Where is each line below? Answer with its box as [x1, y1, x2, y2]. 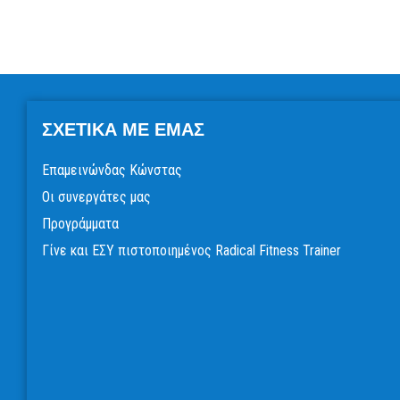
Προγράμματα [41, 215, 119, 233]
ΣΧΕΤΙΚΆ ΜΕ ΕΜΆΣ [41, 120, 204, 140]
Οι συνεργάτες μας [41, 188, 151, 206]
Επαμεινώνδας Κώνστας [41, 162, 182, 179]
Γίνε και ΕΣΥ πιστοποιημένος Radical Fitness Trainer [41, 242, 341, 260]
